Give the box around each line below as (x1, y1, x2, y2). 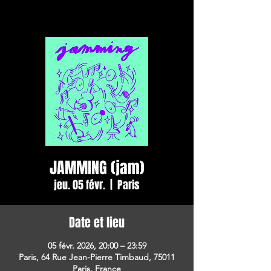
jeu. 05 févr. (54, 177, 105, 193)
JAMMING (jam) (49, 156, 145, 180)
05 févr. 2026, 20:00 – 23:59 (47, 240, 146, 251)
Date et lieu (69, 214, 125, 232)
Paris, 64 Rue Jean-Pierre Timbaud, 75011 (19, 252, 175, 263)
